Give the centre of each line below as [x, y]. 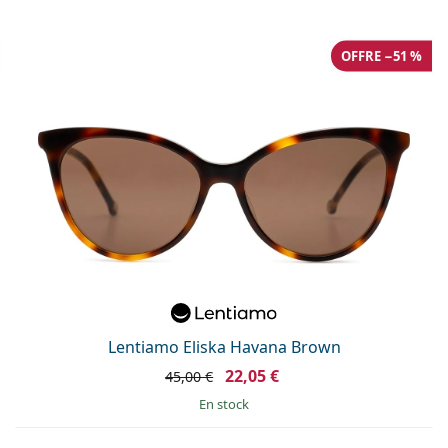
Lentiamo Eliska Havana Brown [224, 347]
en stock [227, 404]
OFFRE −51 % [381, 55]
